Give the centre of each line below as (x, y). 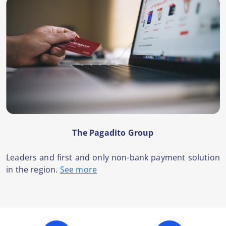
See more (78, 170)
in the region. (33, 170)
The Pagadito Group (113, 133)
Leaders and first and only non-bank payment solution (113, 158)
